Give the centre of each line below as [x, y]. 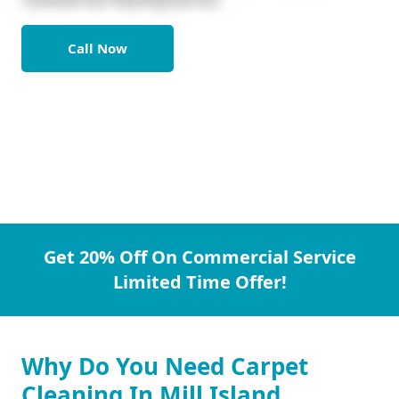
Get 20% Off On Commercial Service [199, 257]
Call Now [98, 48]
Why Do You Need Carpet [165, 366]
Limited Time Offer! [199, 282]
